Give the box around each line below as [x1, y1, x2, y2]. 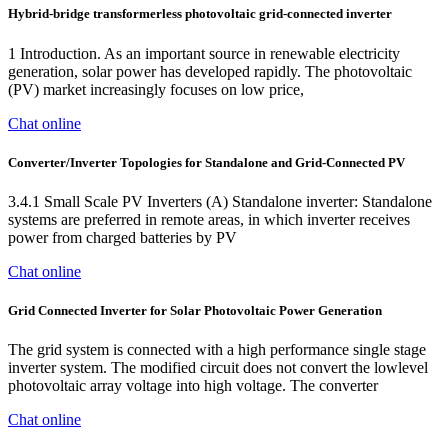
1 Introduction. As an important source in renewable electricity [8, 44, 400, 62]
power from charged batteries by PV [8, 228, 237, 246]
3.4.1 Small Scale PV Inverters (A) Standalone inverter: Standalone [8, 192, 432, 210]
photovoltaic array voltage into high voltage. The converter [8, 377, 378, 395]
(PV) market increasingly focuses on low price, [8, 80, 304, 98]
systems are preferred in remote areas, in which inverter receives [8, 210, 410, 228]
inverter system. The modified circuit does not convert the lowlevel [8, 359, 428, 377]
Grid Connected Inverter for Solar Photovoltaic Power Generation [8, 303, 382, 319]
